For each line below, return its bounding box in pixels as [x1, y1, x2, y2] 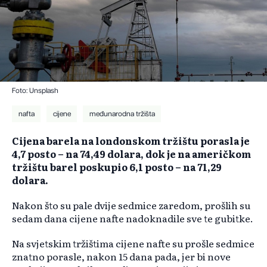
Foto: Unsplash [12, 87, 58, 95]
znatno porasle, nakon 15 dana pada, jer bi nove [12, 249, 231, 264]
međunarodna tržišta [89, 110, 155, 118]
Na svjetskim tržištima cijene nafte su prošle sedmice [12, 236, 254, 251]
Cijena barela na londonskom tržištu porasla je [12, 133, 250, 148]
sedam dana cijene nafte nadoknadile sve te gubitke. [12, 211, 253, 226]
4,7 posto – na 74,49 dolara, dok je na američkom [12, 147, 251, 162]
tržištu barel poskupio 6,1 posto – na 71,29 [12, 160, 222, 175]
